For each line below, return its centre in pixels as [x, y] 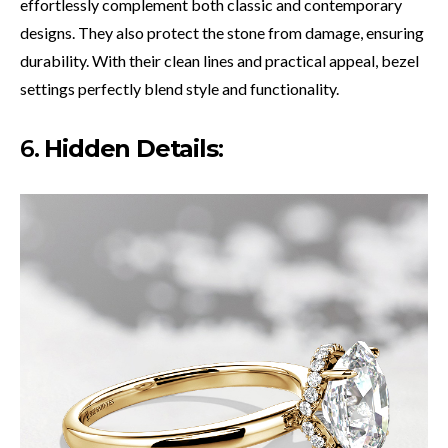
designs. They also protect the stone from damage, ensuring [222, 33]
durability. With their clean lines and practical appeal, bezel [219, 61]
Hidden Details [131, 149]
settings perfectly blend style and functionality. [179, 89]
